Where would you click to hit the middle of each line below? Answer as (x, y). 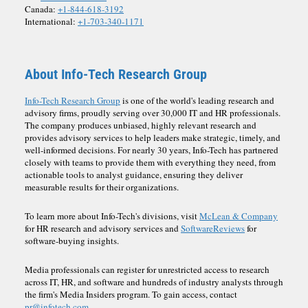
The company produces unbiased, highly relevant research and (141, 125)
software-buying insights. (72, 240)
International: (50, 21)
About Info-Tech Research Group (116, 74)
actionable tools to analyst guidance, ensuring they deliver (134, 174)
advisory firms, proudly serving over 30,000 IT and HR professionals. (153, 112)
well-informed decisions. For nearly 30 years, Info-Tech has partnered (152, 150)
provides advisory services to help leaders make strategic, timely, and (153, 137)
